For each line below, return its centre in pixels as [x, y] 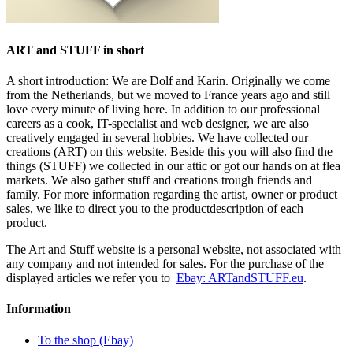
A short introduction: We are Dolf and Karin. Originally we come [168, 80]
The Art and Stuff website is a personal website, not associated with [174, 249]
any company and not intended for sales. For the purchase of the [165, 263]
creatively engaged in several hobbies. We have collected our [157, 137]
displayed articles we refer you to [91, 277]
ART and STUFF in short [75, 50]
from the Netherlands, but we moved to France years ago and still [168, 95]
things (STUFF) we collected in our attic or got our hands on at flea [173, 165]
